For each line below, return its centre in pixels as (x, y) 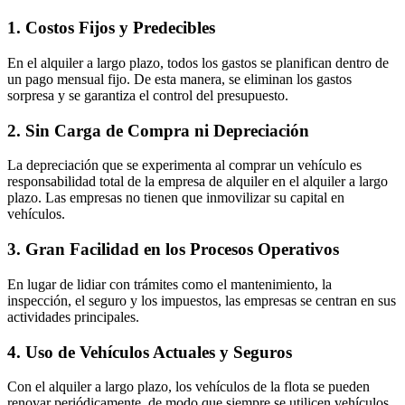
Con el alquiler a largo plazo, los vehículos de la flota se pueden (188, 387)
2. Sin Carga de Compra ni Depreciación (158, 130)
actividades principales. (73, 316)
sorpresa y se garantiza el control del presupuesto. (148, 96)
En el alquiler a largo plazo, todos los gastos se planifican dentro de (198, 63)
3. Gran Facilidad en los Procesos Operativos (173, 250)
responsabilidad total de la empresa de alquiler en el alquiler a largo (198, 182)
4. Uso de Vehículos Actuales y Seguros (150, 352)
